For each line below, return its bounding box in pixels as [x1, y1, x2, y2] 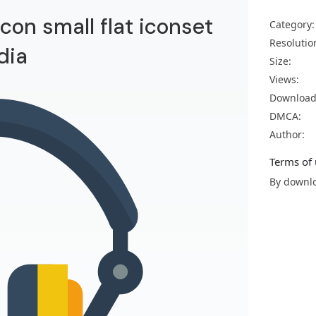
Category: [269, 18, 315, 31]
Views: [269, 73, 299, 86]
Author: [269, 128, 305, 141]
